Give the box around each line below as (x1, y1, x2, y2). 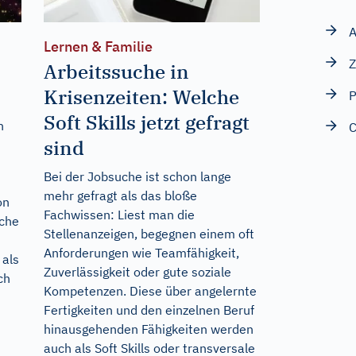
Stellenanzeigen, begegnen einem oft (43, 226, 254, 242)
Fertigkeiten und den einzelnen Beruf (43, 302, 254, 319)
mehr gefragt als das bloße (43, 188, 197, 204)
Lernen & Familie (43, 37, 153, 56)
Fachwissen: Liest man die (43, 207, 195, 223)
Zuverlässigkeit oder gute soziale (43, 264, 231, 281)
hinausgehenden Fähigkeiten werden (43, 321, 253, 338)
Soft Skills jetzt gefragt (43, 110, 250, 136)
